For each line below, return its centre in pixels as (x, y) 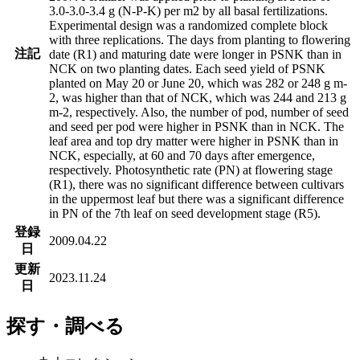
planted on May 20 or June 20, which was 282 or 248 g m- (198, 84)
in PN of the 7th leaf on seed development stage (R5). (185, 214)
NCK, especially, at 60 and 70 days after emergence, (182, 156)
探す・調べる (65, 327)
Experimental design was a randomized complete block (188, 26)
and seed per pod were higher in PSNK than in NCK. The (196, 127)
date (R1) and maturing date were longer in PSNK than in (195, 55)
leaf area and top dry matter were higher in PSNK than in (194, 141)
